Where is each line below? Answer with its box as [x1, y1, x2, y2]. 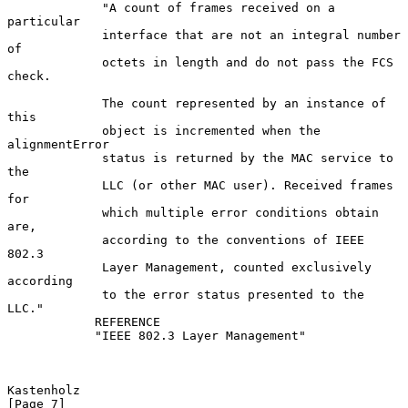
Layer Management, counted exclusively [7, 260, 102, 274]
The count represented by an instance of [7, 96, 102, 110]
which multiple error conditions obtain [7, 205, 102, 219]
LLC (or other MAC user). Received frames [7, 178, 102, 192]
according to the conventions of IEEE [7, 232, 102, 247]
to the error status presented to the [7, 287, 102, 301]
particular [7, 14, 80, 28]
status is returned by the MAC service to [7, 150, 102, 165]
